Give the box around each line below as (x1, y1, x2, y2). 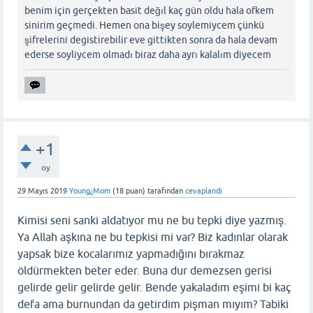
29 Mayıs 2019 (17, 186, 67, 195)
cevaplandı (185, 186, 222, 195)
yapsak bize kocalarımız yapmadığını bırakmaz (17, 247, 245, 260)
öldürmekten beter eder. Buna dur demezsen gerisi (17, 263, 272, 277)
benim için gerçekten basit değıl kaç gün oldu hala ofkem (24, 4, 274, 16)
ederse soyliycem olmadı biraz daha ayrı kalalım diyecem (24, 48, 271, 60)
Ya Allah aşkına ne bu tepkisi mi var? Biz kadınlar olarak (17, 230, 288, 243)
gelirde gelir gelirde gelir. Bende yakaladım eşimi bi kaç (17, 280, 291, 293)
